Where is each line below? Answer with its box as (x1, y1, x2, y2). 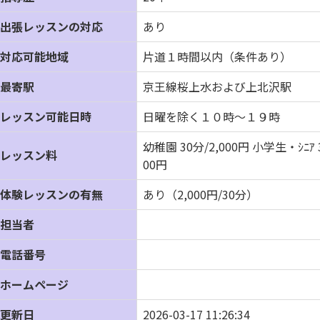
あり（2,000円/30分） (143, 186, 258, 203)
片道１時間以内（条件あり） (143, 48, 291, 65)
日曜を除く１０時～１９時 (143, 108, 280, 125)
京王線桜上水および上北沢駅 (143, 78, 291, 95)
